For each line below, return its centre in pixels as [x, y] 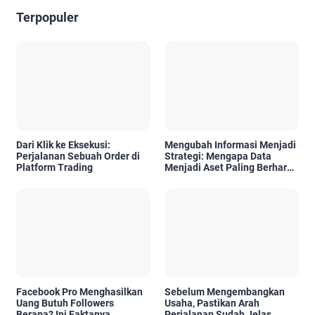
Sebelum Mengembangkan [225, 292]
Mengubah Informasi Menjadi [230, 144]
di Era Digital [193, 178]
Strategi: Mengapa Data [218, 156]
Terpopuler [47, 18]
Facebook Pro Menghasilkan [79, 292]
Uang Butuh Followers [65, 303]
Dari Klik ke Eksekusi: [63, 144]
